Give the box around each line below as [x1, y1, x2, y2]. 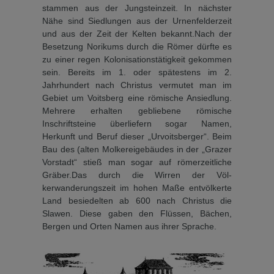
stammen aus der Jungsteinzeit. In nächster [42, 2, 232, 13]
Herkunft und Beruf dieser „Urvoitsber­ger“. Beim [42, 131, 232, 141]
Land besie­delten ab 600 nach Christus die [42, 195, 232, 206]
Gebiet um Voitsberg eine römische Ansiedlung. [42, 92, 232, 103]
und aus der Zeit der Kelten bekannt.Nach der [42, 28, 232, 39]
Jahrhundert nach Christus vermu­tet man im [42, 80, 232, 90]
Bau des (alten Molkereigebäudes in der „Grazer [42, 144, 232, 154]
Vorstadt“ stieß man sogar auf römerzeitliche [42, 157, 232, 167]
